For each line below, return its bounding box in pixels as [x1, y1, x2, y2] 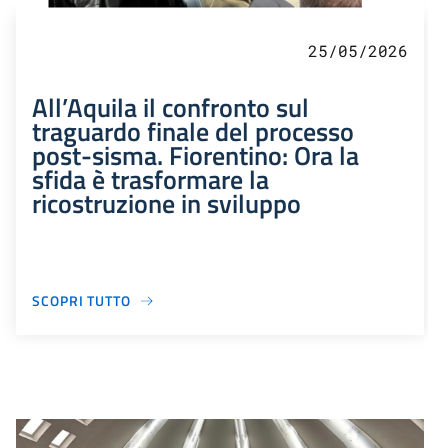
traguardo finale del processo [32, 111, 354, 152]
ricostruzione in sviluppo [32, 183, 301, 224]
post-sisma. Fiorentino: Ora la [32, 135, 359, 176]
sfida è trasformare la [32, 159, 269, 200]
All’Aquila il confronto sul [32, 87, 309, 128]
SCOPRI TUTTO [32, 290, 131, 312]
